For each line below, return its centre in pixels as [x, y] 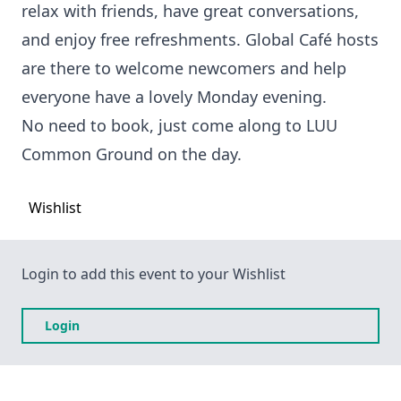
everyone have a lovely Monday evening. [179, 97]
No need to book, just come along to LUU [179, 126]
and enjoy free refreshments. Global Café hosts [200, 40]
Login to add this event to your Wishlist [154, 274]
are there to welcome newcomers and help [184, 68]
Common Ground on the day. [134, 154]
